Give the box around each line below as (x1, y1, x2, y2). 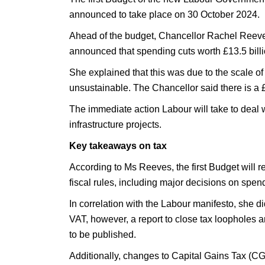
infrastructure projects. (69, 119, 161, 130)
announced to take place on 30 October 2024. (69, 9, 260, 20)
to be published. (69, 230, 136, 240)
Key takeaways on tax (69, 141, 167, 151)
